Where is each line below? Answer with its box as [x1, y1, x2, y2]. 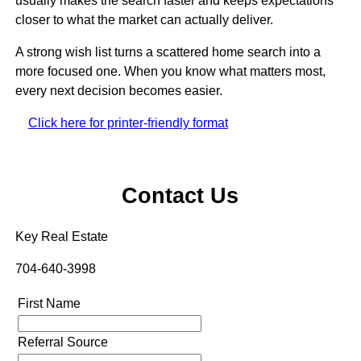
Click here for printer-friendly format [27, 115, 228, 130]
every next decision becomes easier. [15, 83, 222, 98]
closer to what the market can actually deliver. [15, 12, 273, 27]
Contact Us [122, 183, 239, 209]
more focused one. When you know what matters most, [15, 64, 326, 78]
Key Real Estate [15, 229, 108, 243]
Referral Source [17, 334, 108, 349]
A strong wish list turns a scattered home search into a [15, 44, 321, 59]
